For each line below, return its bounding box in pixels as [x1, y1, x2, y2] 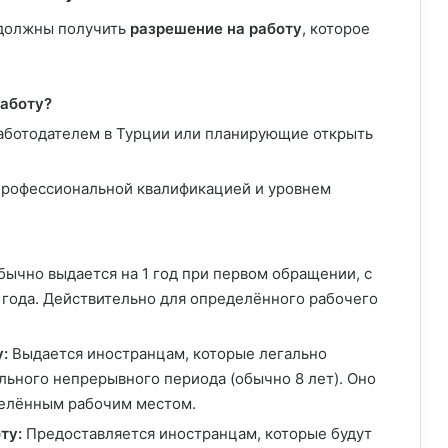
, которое [302, 19, 370, 39]
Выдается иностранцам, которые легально [8, 344, 327, 364]
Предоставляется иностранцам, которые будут [22, 424, 372, 444]
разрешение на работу [130, 19, 302, 39]
